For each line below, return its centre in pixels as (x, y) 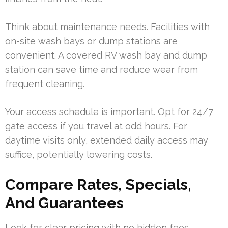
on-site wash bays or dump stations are (91, 41)
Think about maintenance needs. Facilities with (107, 26)
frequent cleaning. (45, 83)
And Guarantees (64, 203)
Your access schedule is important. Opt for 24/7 (109, 111)
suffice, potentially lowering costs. (79, 154)
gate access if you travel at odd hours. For (96, 126)
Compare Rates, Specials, (98, 184)
